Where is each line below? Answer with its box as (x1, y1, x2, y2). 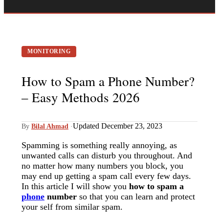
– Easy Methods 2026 (22, 88, 140, 106)
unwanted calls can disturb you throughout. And (22, 151, 192, 161)
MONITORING (27, 48, 70, 55)
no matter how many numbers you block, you (22, 161, 183, 171)
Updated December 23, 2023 (73, 122, 162, 131)
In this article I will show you (22, 181, 129, 192)
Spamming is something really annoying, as (22, 140, 177, 151)
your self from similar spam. (22, 202, 123, 212)
